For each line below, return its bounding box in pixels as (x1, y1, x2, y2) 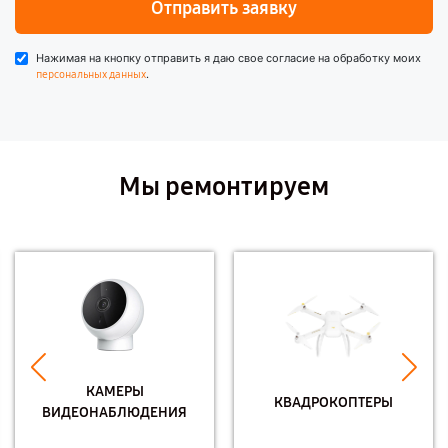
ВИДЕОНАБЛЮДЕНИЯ (42, 404, 187, 421)
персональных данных (36, 68, 146, 81)
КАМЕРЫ (85, 383, 144, 400)
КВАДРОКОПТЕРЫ (274, 393, 393, 411)
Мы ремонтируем (119, 171, 329, 202)
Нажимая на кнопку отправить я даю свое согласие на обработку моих (36, 51, 421, 65)
